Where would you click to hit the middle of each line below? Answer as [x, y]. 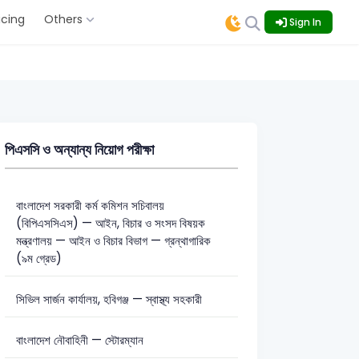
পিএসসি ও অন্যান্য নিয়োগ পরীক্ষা [79, 150]
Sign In [304, 22]
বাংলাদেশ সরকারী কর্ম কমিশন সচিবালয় [90, 205]
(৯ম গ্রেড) [38, 258]
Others [65, 19]
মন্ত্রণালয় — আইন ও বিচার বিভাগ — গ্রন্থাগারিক [113, 240]
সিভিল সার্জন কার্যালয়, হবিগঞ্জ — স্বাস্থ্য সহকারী [109, 299]
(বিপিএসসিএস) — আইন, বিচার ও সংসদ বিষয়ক [110, 223]
